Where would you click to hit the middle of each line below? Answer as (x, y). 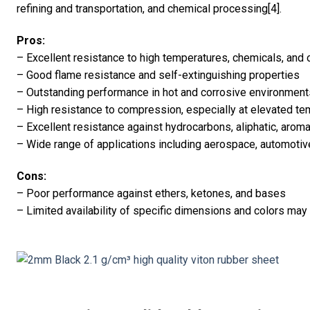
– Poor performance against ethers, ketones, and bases (151, 193)
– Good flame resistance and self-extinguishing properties (158, 75)
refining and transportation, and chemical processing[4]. (149, 9)
